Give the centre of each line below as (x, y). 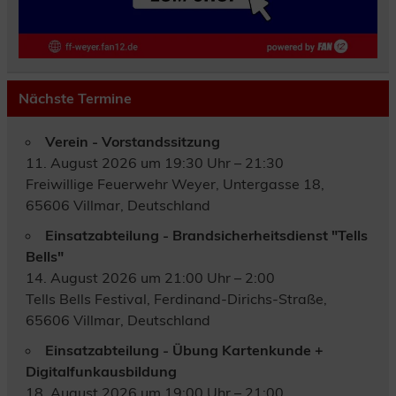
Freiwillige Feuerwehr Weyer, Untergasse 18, (175, 183)
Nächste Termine (75, 99)
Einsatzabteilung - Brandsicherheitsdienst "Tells (206, 235)
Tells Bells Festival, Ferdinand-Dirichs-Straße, (176, 298)
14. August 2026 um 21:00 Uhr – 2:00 (150, 277)
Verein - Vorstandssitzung (132, 141)
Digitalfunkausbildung (101, 371)
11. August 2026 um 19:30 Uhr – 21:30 (154, 162)
